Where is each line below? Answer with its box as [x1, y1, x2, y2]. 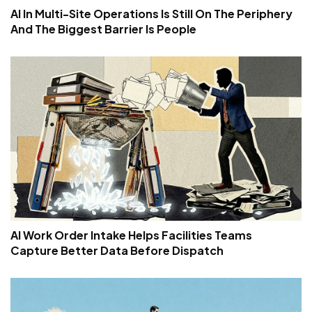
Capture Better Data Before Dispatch [10, 242, 224, 258]
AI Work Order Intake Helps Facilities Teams [10, 227, 252, 242]
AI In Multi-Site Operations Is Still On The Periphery [10, 6, 292, 22]
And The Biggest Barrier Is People [10, 22, 196, 37]
